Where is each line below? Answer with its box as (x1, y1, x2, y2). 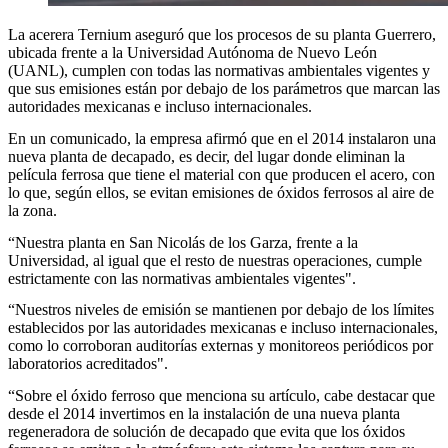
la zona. (8, 202, 57, 220)
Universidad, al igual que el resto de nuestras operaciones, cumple (8, 251, 422, 269)
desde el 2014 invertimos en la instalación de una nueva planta (8, 404, 400, 422)
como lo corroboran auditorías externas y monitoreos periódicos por (8, 337, 433, 355)
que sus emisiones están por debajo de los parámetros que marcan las (8, 80, 440, 98)
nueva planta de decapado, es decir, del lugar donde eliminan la (8, 148, 405, 166)
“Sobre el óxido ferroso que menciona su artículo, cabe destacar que (8, 386, 435, 404)
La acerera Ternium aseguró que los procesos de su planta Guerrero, (8, 26, 436, 44)
